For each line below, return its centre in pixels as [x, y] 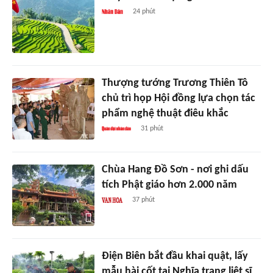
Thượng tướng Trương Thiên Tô [175, 83]
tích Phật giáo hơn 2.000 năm [169, 185]
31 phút [152, 129]
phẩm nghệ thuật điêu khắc [165, 114]
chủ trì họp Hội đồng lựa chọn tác [178, 99]
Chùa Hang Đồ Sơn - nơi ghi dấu [175, 170]
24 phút [144, 12]
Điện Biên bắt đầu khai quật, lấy [175, 257]
